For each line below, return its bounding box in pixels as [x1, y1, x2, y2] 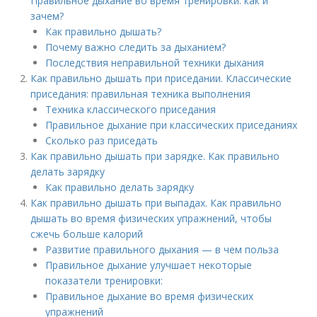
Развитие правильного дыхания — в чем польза [45, 243, 279, 256]
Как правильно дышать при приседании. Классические [30, 71, 292, 85]
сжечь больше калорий [30, 227, 144, 241]
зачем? [30, 9, 64, 23]
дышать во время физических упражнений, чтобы [30, 212, 272, 225]
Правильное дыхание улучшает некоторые [45, 258, 253, 272]
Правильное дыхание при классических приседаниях [45, 118, 298, 132]
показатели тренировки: [45, 274, 163, 287]
